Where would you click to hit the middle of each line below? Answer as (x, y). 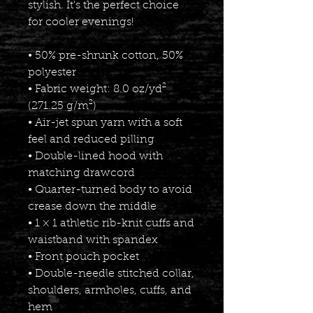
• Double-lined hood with (95, 156)
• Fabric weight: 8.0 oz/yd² (97, 89)
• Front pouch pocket (83, 257)
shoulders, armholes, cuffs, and (110, 290)
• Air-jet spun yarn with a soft (105, 123)
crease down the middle (92, 206)
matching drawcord (81, 173)
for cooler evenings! (81, 22)
